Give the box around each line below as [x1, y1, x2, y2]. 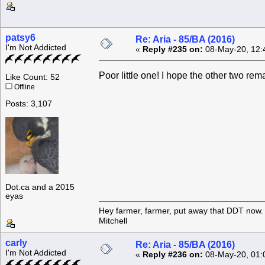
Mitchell [99, 216, 127, 225]
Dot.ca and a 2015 [5, 183, 75, 192]
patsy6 [5, 33, 35, 43]
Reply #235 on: [143, 45, 203, 54]
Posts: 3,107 [5, 99, 52, 109]
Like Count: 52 [5, 73, 60, 82]
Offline [12, 83, 35, 91]
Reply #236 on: [143, 250, 203, 260]
